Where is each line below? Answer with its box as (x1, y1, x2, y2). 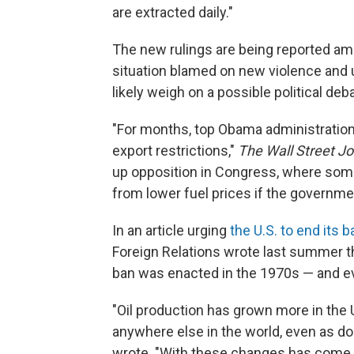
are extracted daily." (112, 4, 233, 21)
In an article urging (112, 222, 230, 239)
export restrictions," (112, 142, 238, 159)
